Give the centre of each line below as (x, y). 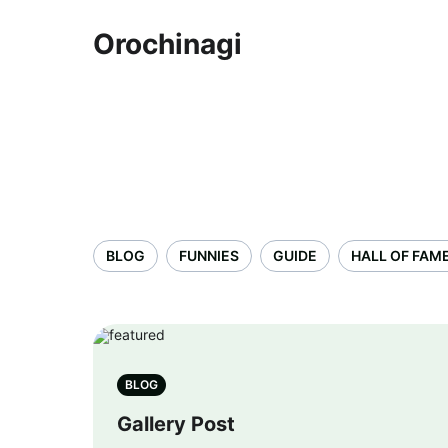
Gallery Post (176, 424)
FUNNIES (209, 255)
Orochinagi (167, 44)
